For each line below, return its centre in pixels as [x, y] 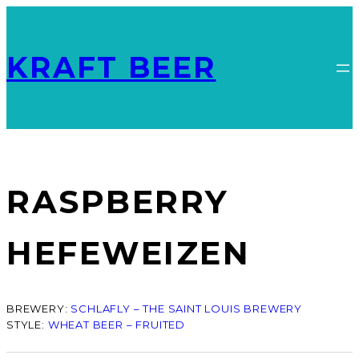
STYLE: [27, 324]
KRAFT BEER [111, 68]
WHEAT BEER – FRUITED [116, 324]
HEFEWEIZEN [128, 253]
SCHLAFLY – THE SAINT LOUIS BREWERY [186, 308]
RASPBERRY [118, 202]
